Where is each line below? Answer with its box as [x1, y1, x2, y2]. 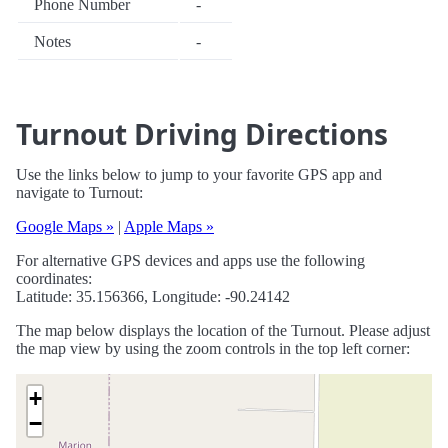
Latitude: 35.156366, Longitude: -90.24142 [16, 288, 290, 306]
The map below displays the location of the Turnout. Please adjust [16, 322, 430, 340]
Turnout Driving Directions [16, 115, 388, 154]
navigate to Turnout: [16, 184, 143, 202]
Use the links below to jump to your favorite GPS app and [16, 166, 382, 184]
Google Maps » [16, 218, 114, 236]
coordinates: [16, 270, 92, 288]
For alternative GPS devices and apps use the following [16, 252, 365, 270]
